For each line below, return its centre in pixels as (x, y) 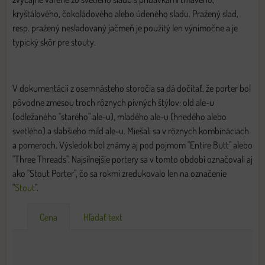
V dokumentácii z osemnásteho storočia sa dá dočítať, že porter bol (132, 88)
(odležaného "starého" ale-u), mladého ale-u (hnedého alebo (119, 116)
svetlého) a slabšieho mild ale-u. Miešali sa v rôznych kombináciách (131, 130)
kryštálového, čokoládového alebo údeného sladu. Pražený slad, (125, 13)
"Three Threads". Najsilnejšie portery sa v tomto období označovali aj (132, 159)
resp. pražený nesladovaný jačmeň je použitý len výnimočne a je (125, 28)
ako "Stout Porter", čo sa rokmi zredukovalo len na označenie (119, 173)
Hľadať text (103, 217)
